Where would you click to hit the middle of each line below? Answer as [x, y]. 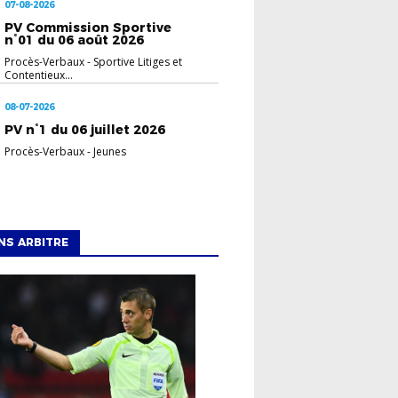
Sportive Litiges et [138, 61]
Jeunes [110, 151]
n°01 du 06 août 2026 [75, 40]
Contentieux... [39, 75]
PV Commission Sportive [88, 27]
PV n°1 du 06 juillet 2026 [85, 129]
